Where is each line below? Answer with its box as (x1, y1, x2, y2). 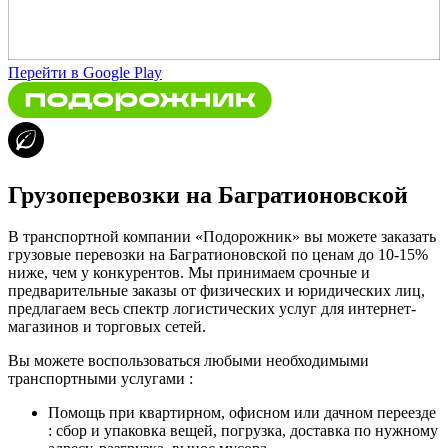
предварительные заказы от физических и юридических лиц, (8, 282, 425, 300)
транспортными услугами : (8, 370, 193, 388)
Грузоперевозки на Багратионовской (8, 181, 408, 208)
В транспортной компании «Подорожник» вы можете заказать (8, 228, 436, 246)
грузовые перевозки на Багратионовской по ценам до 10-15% (8, 246, 428, 264)
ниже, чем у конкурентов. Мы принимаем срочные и (8, 264, 370, 282)
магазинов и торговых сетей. (8, 318, 206, 336)
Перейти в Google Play (8, 63, 162, 81)
